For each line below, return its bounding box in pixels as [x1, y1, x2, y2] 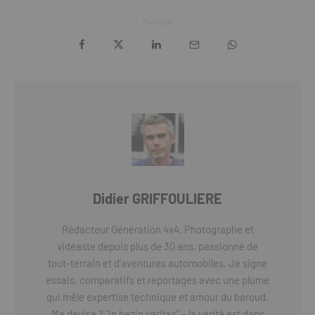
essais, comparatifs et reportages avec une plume [46, 274, 269, 286]
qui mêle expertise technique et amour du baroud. [46, 290, 269, 303]
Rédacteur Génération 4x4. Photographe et [61, 223, 254, 236]
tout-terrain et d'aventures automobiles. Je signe [48, 257, 267, 269]
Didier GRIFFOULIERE [93, 190, 222, 207]
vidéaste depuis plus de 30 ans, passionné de [57, 240, 258, 252]
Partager [142, 16, 173, 26]
